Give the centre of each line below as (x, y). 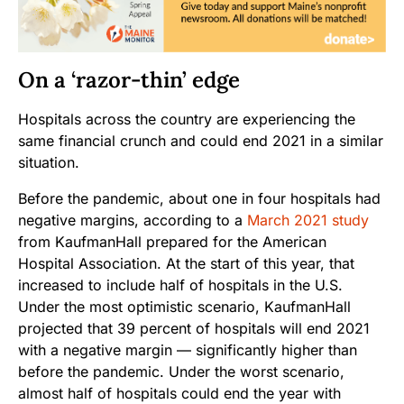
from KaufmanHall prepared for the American (172, 242)
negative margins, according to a (133, 220)
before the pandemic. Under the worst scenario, (181, 372)
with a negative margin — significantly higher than (188, 350)
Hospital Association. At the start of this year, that (186, 264)
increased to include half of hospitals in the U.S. (180, 285)
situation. (49, 163)
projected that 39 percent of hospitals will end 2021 (194, 329)
